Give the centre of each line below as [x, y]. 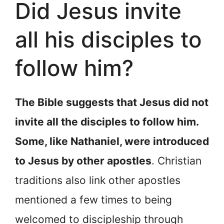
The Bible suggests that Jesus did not [112, 102]
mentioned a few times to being [93, 199]
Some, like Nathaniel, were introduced [112, 141]
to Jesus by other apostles [83, 160]
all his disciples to [108, 39]
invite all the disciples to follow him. [107, 121]
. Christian [176, 160]
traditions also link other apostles [98, 180]
